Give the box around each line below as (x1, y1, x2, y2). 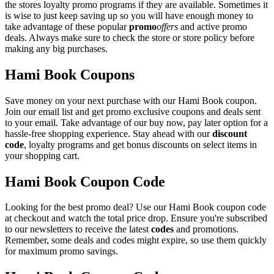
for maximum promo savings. (5, 246, 118, 257)
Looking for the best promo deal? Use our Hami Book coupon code (5, 202, 266, 213)
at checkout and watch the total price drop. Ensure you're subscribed (5, 213, 267, 224)
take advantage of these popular (5, 21, 129, 32)
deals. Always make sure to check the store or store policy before (5, 32, 254, 43)
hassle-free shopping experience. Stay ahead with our (5, 128, 212, 139)
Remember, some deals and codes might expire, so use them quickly (5, 235, 267, 246)
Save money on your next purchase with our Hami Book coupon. (5, 95, 257, 106)
